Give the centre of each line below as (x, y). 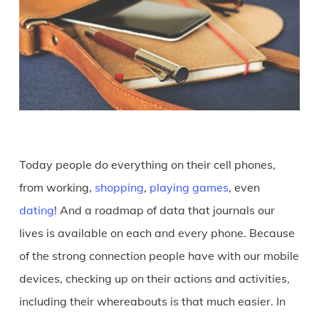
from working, (57, 188)
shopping (119, 188)
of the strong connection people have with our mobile (159, 256)
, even (244, 188)
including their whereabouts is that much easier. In (152, 302)
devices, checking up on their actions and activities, (154, 279)
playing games (189, 188)
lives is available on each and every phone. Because (157, 233)
